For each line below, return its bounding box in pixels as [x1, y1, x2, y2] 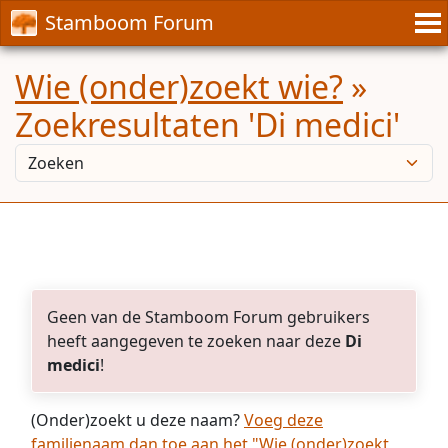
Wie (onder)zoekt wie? [15, 65, 343, 108]
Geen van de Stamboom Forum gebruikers [47, 306, 370, 328]
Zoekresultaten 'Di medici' [15, 103, 400, 146]
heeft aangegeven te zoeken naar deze [47, 330, 345, 352]
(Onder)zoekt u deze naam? [31, 409, 244, 431]
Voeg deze [244, 409, 323, 431]
